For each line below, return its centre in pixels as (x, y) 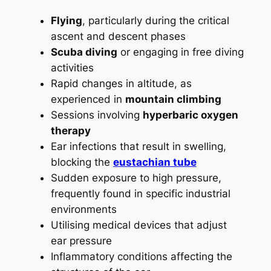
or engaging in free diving (180, 52)
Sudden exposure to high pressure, (136, 178)
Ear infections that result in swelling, (138, 146)
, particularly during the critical (155, 20)
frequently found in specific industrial (140, 193)
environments (83, 209)
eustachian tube (155, 162)
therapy (70, 130)
